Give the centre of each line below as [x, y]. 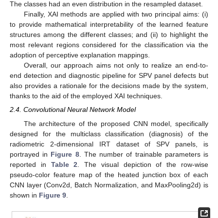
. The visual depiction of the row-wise [143, 164]
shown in [24, 195]
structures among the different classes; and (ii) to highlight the [109, 35]
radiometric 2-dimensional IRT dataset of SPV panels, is [109, 144]
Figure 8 [65, 154]
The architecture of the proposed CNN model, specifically [116, 123]
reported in [30, 164]
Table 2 [64, 164]
